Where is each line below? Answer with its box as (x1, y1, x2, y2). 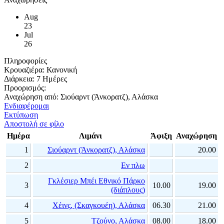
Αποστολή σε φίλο (4, 119, 64, 128)
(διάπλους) (111, 185, 145, 194)
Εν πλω (121, 161, 145, 170)
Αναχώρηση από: (4, 92, 58, 101)
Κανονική (44, 65, 77, 74)
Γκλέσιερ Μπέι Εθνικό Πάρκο (48, 176, 145, 185)
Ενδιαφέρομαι (4, 101, 49, 110)
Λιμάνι (78, 131, 102, 140)
